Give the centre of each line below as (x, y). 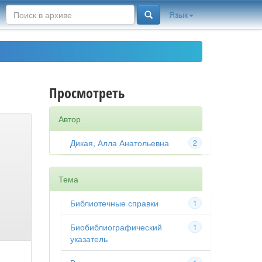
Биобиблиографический (116, 227)
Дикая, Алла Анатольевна (119, 143)
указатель (89, 239)
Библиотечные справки (114, 203)
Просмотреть (87, 93)
